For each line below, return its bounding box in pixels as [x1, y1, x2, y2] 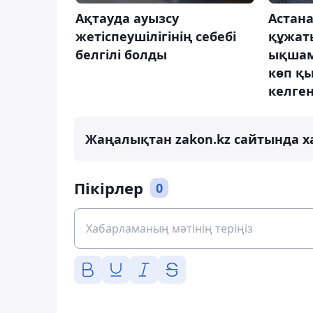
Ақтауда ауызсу [75, 9, 179, 27]
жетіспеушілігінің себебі [75, 27, 236, 45]
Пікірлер [74, 177, 143, 198]
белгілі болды [75, 45, 167, 63]
